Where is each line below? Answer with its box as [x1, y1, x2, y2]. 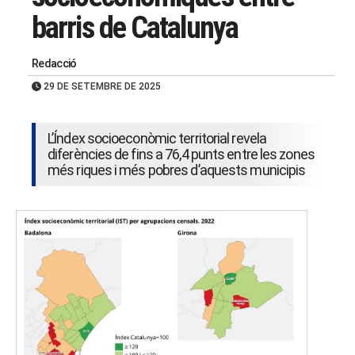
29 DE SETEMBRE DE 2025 [41, 81, 161, 93]
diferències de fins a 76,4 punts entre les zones [48, 146, 315, 163]
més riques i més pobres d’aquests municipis [48, 162, 306, 179]
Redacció [32, 57, 77, 71]
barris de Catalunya [32, 10, 238, 46]
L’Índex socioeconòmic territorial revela [48, 130, 267, 147]
